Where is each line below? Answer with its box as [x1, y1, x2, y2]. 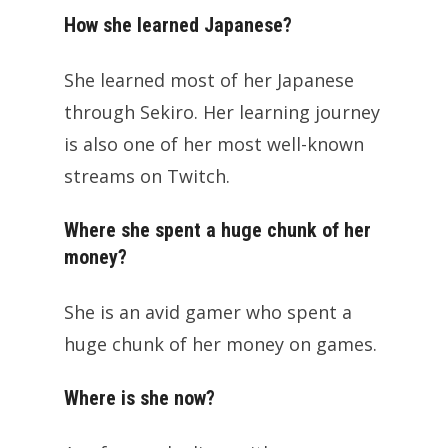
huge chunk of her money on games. [64, 331, 377, 356]
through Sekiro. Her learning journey [64, 99, 380, 124]
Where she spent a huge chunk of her [64, 217, 371, 242]
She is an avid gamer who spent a [64, 299, 352, 324]
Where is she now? [64, 385, 215, 410]
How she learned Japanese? [64, 12, 292, 37]
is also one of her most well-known [64, 131, 364, 156]
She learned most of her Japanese [64, 67, 354, 92]
